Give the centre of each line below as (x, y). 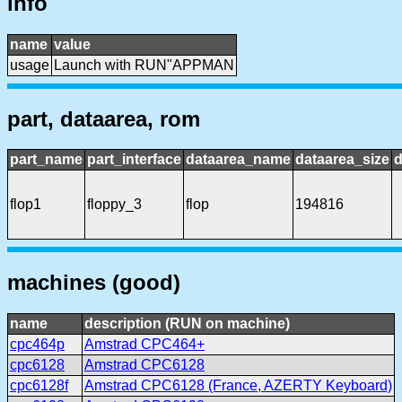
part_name (46, 160)
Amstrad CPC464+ (144, 345)
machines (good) (94, 283)
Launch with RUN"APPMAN (144, 65)
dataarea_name (238, 160)
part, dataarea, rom (104, 118)
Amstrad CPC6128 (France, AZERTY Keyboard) (238, 386)
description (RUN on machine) (187, 324)
